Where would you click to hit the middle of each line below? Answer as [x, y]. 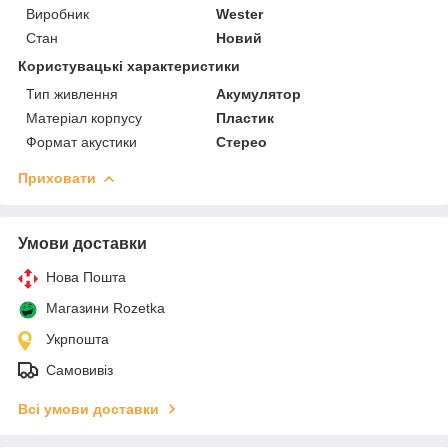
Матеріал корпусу [84, 117]
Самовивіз [79, 369]
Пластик [245, 117]
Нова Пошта [86, 276]
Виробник [57, 13]
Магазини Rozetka [105, 307]
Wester [240, 13]
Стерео [242, 141]
